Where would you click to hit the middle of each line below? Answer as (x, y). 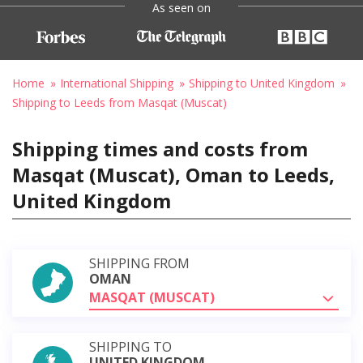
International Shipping (117, 83)
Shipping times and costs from (160, 148)
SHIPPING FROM (139, 263)
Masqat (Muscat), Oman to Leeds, (173, 174)
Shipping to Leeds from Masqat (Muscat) (120, 102)
